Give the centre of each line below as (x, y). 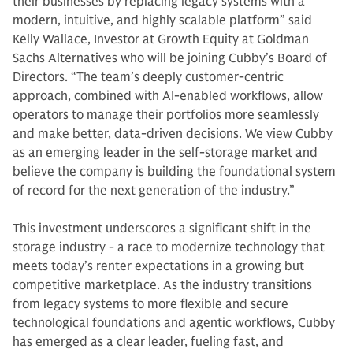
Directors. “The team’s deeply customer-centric (148, 77)
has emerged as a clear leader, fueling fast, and (148, 342)
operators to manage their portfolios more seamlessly (166, 115)
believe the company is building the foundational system (174, 172)
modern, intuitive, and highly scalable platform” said (162, 20)
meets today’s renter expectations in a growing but (158, 266)
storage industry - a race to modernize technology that (169, 247)
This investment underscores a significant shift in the (162, 229)
